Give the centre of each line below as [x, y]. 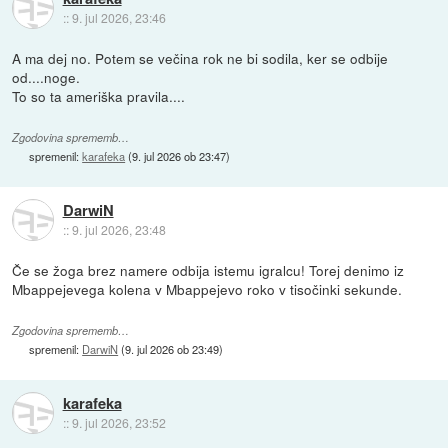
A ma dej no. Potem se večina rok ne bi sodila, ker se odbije [200, 57]
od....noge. [46, 76]
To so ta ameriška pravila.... [99, 95]
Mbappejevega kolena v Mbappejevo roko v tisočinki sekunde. [207, 288]
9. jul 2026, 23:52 [118, 423]
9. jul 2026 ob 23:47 [179, 155]
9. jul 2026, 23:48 [118, 229]
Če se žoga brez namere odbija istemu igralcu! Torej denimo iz [208, 269]
